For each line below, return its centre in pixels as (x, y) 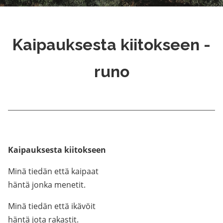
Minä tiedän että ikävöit (52, 206)
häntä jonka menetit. (47, 185)
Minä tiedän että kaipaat (53, 171)
